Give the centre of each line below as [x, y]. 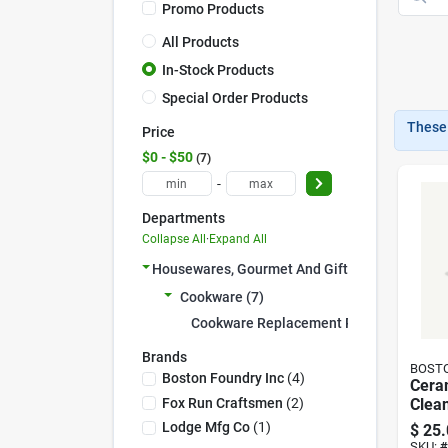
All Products [200, 42]
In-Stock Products [217, 69]
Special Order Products [234, 97]
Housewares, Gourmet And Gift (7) [260, 268]
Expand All [237, 238]
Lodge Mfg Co [205, 427]
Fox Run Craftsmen [222, 402]
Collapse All [173, 238]
